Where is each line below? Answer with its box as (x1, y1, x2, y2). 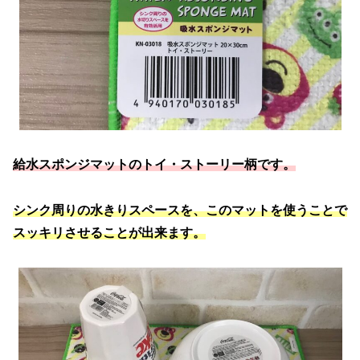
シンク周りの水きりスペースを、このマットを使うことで (13, 203, 347, 218)
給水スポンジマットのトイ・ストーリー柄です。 (13, 157, 296, 172)
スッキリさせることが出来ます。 (13, 226, 206, 240)
